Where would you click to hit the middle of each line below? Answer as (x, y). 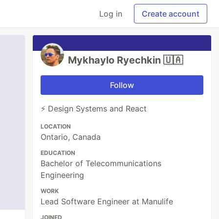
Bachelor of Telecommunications (101, 163)
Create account (171, 14)
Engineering (63, 175)
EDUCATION (58, 153)
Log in (111, 14)
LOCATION (56, 126)
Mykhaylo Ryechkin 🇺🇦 (126, 60)
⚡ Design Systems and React (94, 109)
